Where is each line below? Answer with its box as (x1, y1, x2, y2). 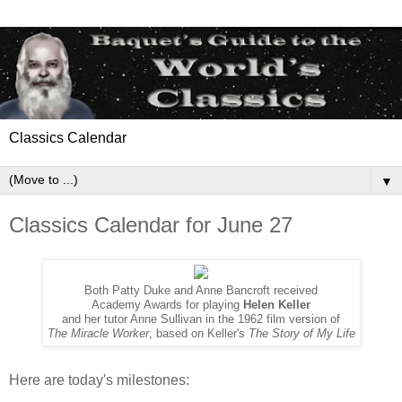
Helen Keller (243, 298, 310, 311)
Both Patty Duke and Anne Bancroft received (84, 284, 318, 297)
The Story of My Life (248, 327, 355, 340)
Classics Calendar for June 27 (9, 213, 293, 238)
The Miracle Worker (47, 327, 149, 340)
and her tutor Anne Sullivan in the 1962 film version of (62, 312, 340, 326)
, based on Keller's (148, 327, 249, 340)
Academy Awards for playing (92, 298, 243, 311)
